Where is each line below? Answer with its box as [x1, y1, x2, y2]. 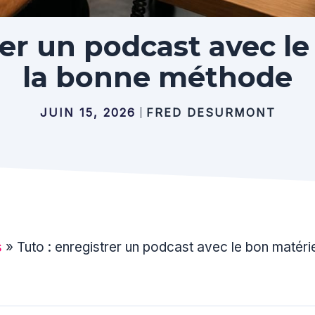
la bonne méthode [22, 59, 292, 94]
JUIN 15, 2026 [39, 105, 136, 120]
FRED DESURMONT [146, 105, 276, 120]
